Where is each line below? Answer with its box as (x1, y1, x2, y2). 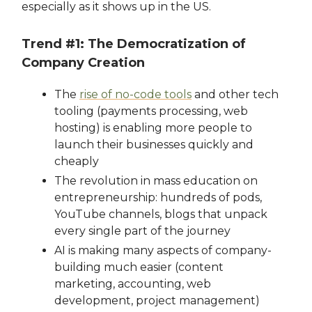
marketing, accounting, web (54, 277, 211, 291)
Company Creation (22, 55, 145, 71)
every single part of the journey (54, 224, 231, 238)
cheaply (54, 155, 99, 169)
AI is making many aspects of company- (54, 244, 272, 258)
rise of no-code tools (79, 88, 192, 102)
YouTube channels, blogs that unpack (54, 208, 267, 221)
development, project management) (54, 294, 260, 308)
